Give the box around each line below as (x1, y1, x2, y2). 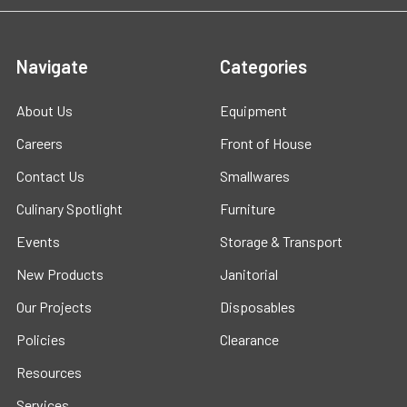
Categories (220, 55, 307, 77)
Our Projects (16, 297, 92, 315)
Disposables (220, 297, 295, 315)
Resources (16, 362, 82, 381)
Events (16, 232, 60, 250)
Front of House (220, 134, 312, 152)
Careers (16, 134, 63, 152)
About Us (16, 101, 73, 119)
